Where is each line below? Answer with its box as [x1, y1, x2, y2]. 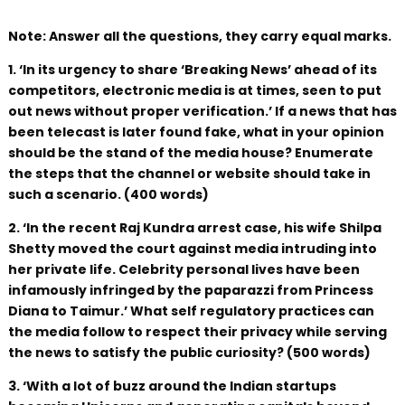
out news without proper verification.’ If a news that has [7, 102, 397, 120]
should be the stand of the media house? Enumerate [7, 144, 373, 162]
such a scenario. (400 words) [7, 185, 209, 203]
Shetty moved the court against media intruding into [7, 240, 377, 258]
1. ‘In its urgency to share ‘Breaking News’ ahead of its [7, 61, 377, 79]
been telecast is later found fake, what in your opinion [7, 123, 384, 141]
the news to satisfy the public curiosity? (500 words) [7, 344, 371, 362]
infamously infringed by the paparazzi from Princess [7, 281, 373, 299]
